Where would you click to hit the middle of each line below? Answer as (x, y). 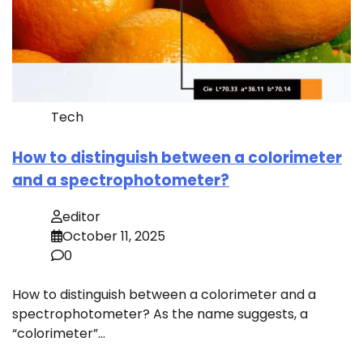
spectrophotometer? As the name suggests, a (160, 314)
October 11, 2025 (114, 236)
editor (81, 216)
